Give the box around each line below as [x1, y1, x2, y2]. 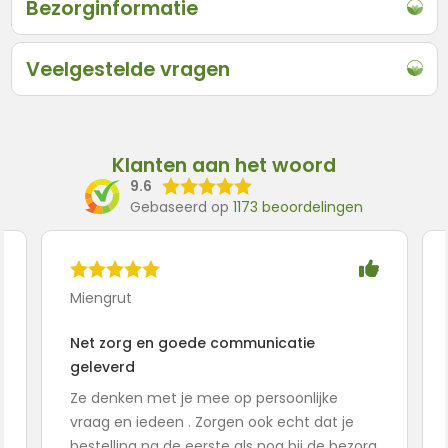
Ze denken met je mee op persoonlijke [69, 387, 338, 408]
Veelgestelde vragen [25, 54, 230, 83]
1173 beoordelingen [233, 196, 363, 217]
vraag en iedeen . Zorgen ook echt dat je [69, 411, 354, 432]
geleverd [69, 356, 135, 377]
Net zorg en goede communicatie [69, 332, 315, 353]
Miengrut [69, 287, 132, 308]
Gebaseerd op [130, 196, 233, 217]
